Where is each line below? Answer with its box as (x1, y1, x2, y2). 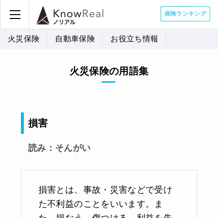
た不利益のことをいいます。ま (38, 199, 163, 209)
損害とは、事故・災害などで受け (38, 185, 172, 195)
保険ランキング (164, 10, 206, 17)
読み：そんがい (28, 143, 91, 153)
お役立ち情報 (110, 35, 159, 43)
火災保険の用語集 (69, 66, 149, 76)
